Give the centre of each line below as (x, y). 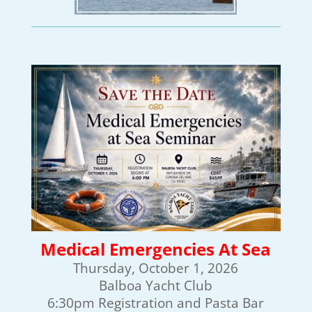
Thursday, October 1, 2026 (156, 267)
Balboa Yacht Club (156, 285)
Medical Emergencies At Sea (156, 249)
